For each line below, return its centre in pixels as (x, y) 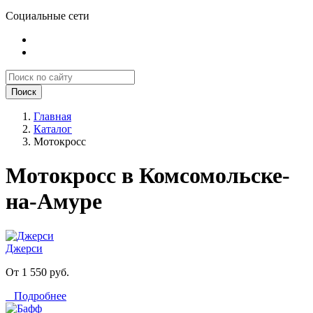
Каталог (53, 129)
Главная (52, 116)
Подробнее (36, 296)
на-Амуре (54, 202)
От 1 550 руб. (37, 272)
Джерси (24, 248)
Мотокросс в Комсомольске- (148, 176)
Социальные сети (48, 16)
